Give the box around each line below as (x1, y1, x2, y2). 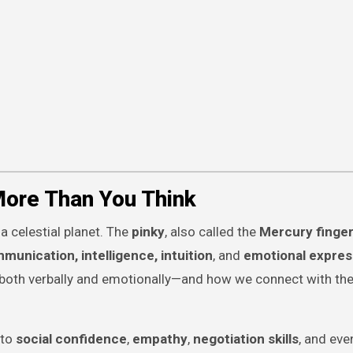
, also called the (165, 224, 259, 240)
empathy (132, 331, 188, 347)
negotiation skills (193, 331, 299, 347)
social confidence (16, 331, 127, 347)
